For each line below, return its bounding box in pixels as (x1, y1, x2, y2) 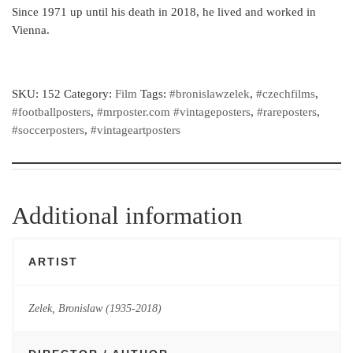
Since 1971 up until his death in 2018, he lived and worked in (12, 6, 316, 19)
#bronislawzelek (169, 87, 250, 101)
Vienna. (12, 24, 50, 37)
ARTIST (28, 255, 78, 269)
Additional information (12, 202, 243, 230)
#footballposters (12, 106, 91, 119)
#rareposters (257, 106, 317, 119)
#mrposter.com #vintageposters (97, 106, 251, 119)
